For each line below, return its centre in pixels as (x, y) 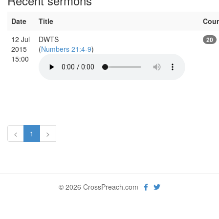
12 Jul (21, 39)
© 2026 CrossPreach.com (101, 186)
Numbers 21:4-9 (66, 49)
